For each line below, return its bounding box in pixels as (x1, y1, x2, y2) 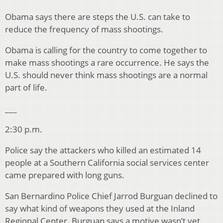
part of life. (5, 82, 47, 94)
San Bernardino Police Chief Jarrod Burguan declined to (5, 190, 218, 202)
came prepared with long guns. (5, 169, 124, 181)
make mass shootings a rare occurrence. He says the (5, 57, 209, 69)
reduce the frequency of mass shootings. (5, 23, 163, 35)
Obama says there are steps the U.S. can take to (5, 11, 190, 23)
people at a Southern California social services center (5, 157, 209, 169)
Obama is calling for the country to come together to (5, 44, 207, 56)
